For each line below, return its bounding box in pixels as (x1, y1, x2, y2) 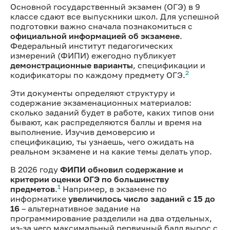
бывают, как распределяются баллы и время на (10, 117, 202, 127)
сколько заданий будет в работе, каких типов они (10, 107, 214, 118)
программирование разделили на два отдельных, (10, 213, 212, 223)
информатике (10, 193, 68, 204)
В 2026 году (10, 164, 60, 175)
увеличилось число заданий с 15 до (68, 193, 215, 204)
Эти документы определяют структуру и (10, 87, 175, 98)
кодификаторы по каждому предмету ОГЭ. (10, 69, 185, 80)
